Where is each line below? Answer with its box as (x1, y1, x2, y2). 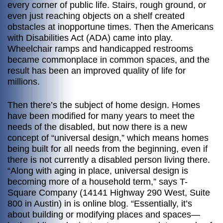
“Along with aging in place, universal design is (7, 166, 188, 176)
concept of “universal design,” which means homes (7, 133, 209, 143)
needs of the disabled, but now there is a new (7, 122, 187, 132)
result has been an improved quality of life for (7, 65, 186, 76)
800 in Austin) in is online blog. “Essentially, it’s (7, 199, 192, 209)
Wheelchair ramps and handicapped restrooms (7, 43, 193, 54)
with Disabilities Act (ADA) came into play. (7, 32, 173, 43)
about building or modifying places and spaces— (7, 210, 200, 220)
